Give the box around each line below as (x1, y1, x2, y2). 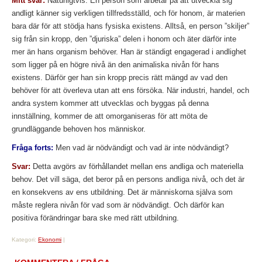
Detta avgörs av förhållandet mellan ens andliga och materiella (30, 162, 243, 171)
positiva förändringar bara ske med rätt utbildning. (12, 213, 179, 222)
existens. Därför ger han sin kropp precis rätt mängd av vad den (12, 73, 227, 82)
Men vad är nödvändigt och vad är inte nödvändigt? (53, 143, 229, 152)
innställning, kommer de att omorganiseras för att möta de (12, 112, 208, 120)
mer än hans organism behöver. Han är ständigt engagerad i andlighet (12, 47, 246, 56)
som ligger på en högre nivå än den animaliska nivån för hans (12, 60, 219, 69)
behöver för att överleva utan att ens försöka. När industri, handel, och (12, 86, 249, 95)
